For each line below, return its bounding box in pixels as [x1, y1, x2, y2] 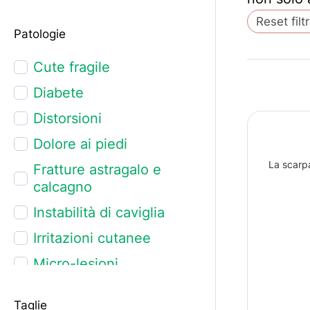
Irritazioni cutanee [33, 229, 151, 246]
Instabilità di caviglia [33, 203, 165, 221]
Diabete [33, 84, 84, 101]
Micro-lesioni [33, 255, 118, 272]
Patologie [13, 26, 66, 41]
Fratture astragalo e [33, 161, 161, 178]
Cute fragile [33, 58, 110, 75]
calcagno [33, 178, 92, 195]
